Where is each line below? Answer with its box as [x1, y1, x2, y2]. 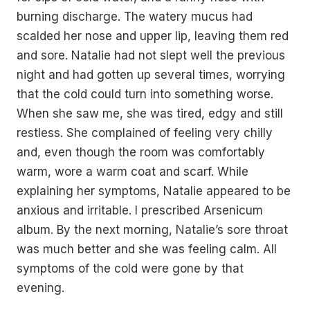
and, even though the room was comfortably [17, 145, 265, 159]
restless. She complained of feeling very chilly [17, 126, 273, 140]
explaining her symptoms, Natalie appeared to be [17, 184, 291, 198]
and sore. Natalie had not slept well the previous [17, 48, 285, 62]
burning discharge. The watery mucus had [17, 10, 253, 24]
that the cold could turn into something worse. [17, 87, 273, 101]
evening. [17, 281, 64, 295]
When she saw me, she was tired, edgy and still [17, 107, 283, 120]
